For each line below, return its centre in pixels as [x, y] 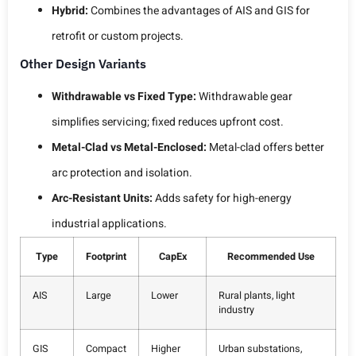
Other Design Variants [83, 63]
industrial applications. [109, 223]
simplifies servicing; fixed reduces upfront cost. [168, 122]
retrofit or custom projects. [118, 36]
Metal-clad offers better [265, 147]
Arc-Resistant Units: [102, 198]
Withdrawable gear [244, 96]
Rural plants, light [257, 295]
